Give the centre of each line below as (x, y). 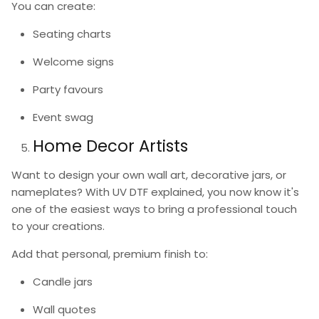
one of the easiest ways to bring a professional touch (154, 209)
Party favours (68, 90)
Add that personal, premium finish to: (110, 254)
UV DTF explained (157, 192)
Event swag (63, 117)
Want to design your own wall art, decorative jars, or (149, 175)
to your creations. (58, 226)
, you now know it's (251, 192)
